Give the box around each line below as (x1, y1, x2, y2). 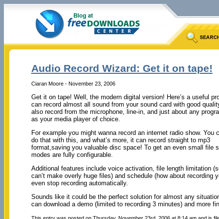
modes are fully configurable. (31, 151, 113, 158)
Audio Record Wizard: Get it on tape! (31, 63, 213, 74)
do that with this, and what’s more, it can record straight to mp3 (31, 136, 210, 144)
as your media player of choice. (31, 115, 120, 123)
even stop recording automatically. (31, 179, 128, 187)
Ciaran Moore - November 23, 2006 (31, 80, 115, 87)
